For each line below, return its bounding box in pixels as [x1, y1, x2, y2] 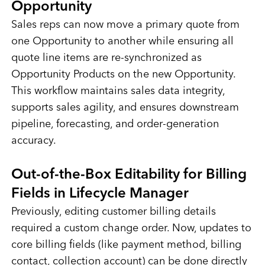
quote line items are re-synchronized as [11, 53, 202, 64]
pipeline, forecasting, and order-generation [11, 119, 219, 130]
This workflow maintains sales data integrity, [11, 86, 225, 97]
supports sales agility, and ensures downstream [11, 102, 239, 114]
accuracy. [11, 135, 56, 147]
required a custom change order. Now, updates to [11, 223, 251, 234]
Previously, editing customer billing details [11, 206, 216, 218]
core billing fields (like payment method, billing [11, 240, 241, 251]
